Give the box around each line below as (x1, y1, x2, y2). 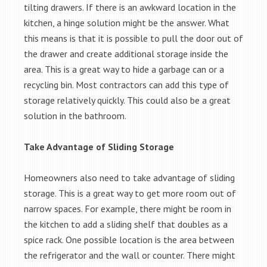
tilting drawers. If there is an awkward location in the (24, 1, 236, 13)
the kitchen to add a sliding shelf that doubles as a (24, 218, 228, 230)
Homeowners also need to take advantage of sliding (24, 172, 235, 184)
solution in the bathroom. (24, 110, 128, 122)
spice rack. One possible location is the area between (24, 234, 234, 246)
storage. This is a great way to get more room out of (24, 187, 236, 199)
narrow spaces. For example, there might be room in (24, 203, 231, 215)
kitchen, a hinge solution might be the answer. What (24, 17, 229, 29)
